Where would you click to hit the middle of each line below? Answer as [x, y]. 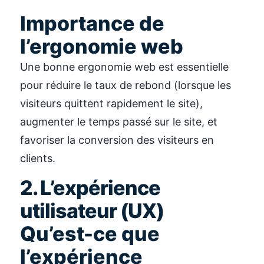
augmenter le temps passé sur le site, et [119, 122]
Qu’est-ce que [90, 233]
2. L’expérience [90, 187]
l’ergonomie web [102, 47]
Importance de [92, 24]
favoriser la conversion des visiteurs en [117, 140]
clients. [38, 159]
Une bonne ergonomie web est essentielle [124, 67]
